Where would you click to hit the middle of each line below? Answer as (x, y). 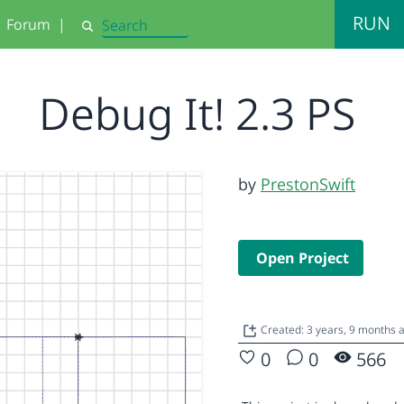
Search (100, 33)
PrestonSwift (308, 184)
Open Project (303, 258)
